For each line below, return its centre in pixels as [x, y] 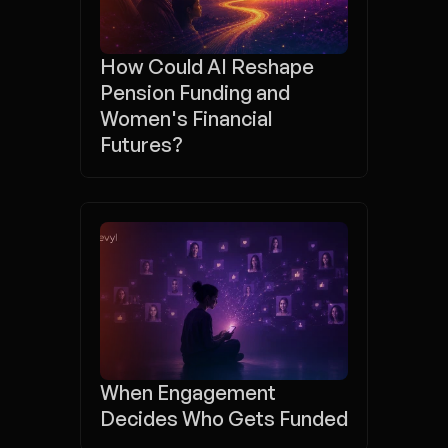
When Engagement [188, 392]
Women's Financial [186, 118]
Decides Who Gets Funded [224, 418]
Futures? [141, 144]
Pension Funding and [195, 92]
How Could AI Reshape [207, 66]
